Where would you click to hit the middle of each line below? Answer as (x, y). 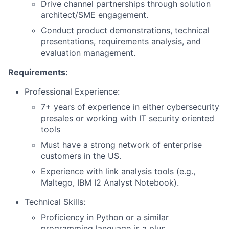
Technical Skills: (55, 202)
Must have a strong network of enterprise (121, 144)
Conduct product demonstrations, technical (125, 30)
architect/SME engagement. (95, 15)
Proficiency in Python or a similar (105, 217)
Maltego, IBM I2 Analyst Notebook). (110, 182)
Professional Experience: (72, 91)
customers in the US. (81, 156)
